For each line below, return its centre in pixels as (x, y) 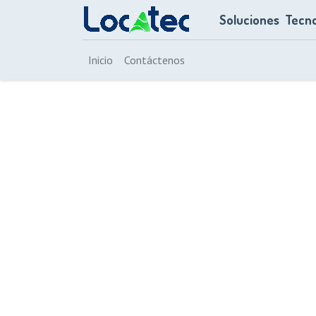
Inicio (101, 60)
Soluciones (251, 19)
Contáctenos (154, 60)
